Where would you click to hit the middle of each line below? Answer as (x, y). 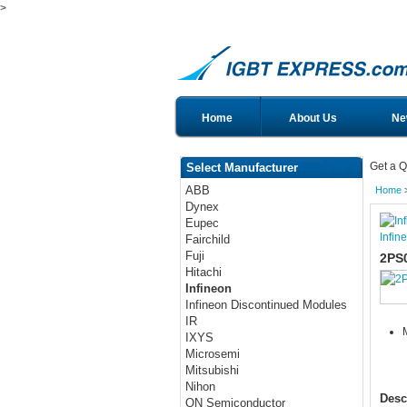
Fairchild (208, 240)
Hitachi (204, 273)
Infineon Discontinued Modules (267, 305)
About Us (313, 118)
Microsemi (213, 354)
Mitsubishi (213, 371)
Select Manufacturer (242, 168)
